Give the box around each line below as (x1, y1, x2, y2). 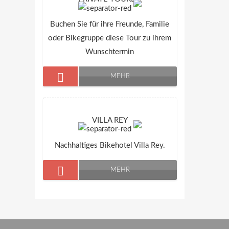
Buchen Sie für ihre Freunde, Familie (50, 20, 170, 28)
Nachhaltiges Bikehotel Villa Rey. (54, 141, 165, 149)
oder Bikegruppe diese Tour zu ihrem (48, 34, 172, 42)
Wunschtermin (85, 48, 134, 56)
